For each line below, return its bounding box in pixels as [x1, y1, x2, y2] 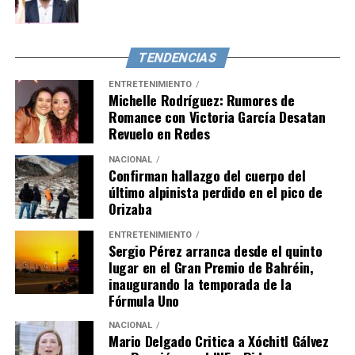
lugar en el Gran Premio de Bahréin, [108, 257, 314, 278]
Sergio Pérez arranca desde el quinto [108, 240, 323, 261]
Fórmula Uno [108, 290, 179, 311]
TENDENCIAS [136, 50, 219, 66]
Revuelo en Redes [108, 123, 210, 144]
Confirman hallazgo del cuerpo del [108, 165, 306, 186]
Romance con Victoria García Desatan [108, 106, 326, 128]
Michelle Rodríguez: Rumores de [108, 90, 295, 111]
